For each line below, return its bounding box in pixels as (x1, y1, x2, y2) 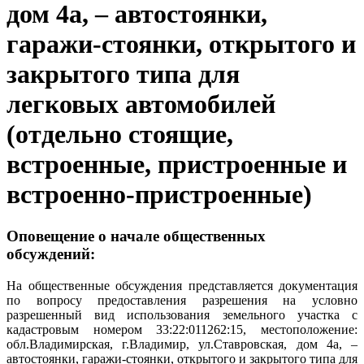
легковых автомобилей (6, 89, 275, 119)
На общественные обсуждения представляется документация (6, 278, 357, 292)
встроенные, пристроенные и (6, 149, 347, 180)
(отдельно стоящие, (6, 119, 233, 149)
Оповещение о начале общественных (6, 227, 266, 245)
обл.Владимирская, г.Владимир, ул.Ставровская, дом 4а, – (6, 336, 357, 351)
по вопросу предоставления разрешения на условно (6, 292, 357, 307)
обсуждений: (6, 245, 95, 262)
